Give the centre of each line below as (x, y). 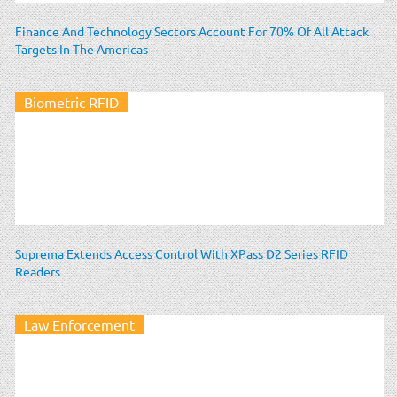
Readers (38, 271)
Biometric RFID (71, 101)
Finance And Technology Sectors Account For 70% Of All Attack (192, 31)
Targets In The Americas (82, 48)
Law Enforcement (79, 324)
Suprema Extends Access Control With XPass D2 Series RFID (182, 253)
